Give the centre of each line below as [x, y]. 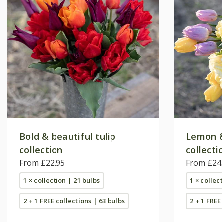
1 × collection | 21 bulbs [62, 180]
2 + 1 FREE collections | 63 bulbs [74, 200]
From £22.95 [42, 162]
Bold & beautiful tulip [68, 136]
